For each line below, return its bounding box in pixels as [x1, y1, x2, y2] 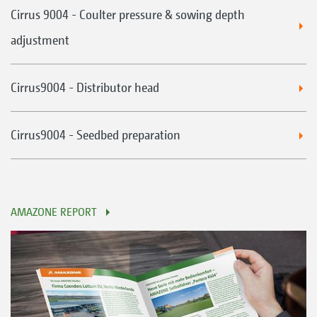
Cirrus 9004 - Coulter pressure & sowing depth [11, 7, 245, 23]
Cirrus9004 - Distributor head [11, 80, 159, 96]
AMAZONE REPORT [11, 205, 97, 219]
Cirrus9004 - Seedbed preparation [11, 127, 180, 143]
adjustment [11, 33, 69, 48]
